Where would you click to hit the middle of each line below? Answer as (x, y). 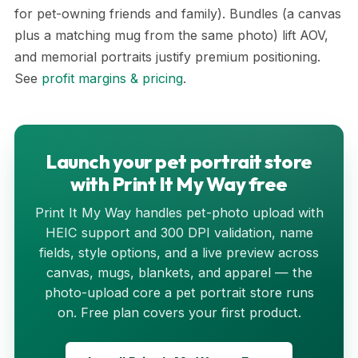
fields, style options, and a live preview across (179, 253)
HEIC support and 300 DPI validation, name (179, 233)
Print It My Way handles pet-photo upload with (179, 213)
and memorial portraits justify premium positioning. (167, 57)
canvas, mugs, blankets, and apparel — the (179, 272)
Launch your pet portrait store (179, 161)
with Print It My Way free (179, 184)
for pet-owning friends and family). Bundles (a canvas (178, 14)
